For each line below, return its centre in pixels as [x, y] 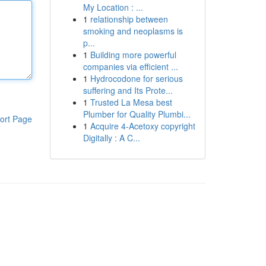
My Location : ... [113, 7]
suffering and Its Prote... [128, 90]
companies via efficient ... [130, 66]
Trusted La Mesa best [131, 102]
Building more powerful [133, 55]
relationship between [129, 19]
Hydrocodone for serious [136, 78]
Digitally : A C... [111, 138]
